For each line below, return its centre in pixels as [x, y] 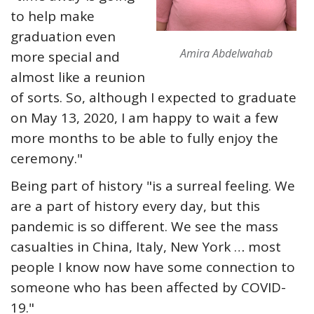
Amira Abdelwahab [226, 53]
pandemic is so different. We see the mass [144, 226]
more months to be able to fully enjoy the [144, 138]
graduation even [63, 36]
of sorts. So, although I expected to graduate [153, 97]
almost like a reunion [78, 77]
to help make [53, 16]
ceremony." [47, 158]
